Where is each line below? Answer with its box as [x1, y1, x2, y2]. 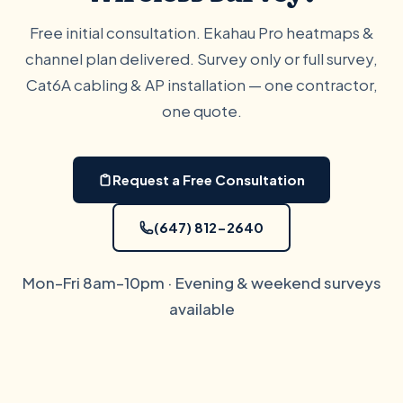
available [168, 299, 235, 318]
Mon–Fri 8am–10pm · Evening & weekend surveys [22, 273, 381, 292]
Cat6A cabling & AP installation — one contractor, [25, 75, 378, 94]
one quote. [161, 101, 242, 121]
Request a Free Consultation [112, 171, 305, 188]
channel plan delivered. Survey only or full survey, [25, 49, 378, 68]
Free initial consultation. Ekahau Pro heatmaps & [29, 22, 374, 42]
